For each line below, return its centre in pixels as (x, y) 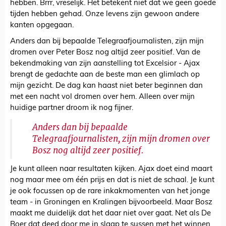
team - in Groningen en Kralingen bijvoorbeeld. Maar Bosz (111, 203)
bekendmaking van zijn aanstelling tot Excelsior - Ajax (105, 64)
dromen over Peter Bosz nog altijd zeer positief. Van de (105, 53)
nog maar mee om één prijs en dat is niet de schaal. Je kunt (112, 181)
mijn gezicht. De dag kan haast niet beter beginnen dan (106, 86)
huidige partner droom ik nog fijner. (72, 108)
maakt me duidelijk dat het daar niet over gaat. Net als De (110, 214)
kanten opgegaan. (42, 26)
